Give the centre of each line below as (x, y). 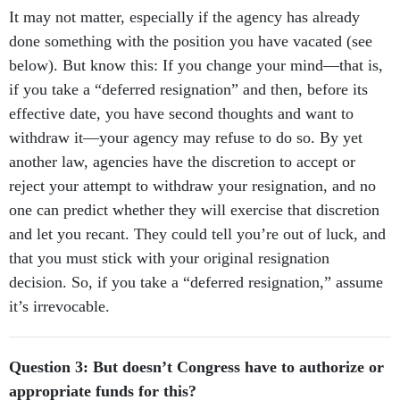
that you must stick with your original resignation (169, 258)
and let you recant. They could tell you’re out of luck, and (197, 234)
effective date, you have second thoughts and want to (181, 114)
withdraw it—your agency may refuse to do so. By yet (186, 138)
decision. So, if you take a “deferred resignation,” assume (196, 283)
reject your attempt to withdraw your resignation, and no (192, 186)
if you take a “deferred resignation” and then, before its (188, 90)
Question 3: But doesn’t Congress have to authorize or (196, 367)
